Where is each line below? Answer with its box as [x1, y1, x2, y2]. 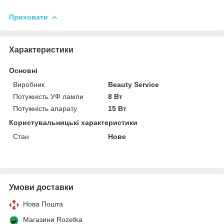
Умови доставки [9, 182, 73, 191]
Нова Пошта [23, 199, 63, 208]
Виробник [13, 80, 44, 88]
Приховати [9, 12, 48, 21]
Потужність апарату [13, 104, 77, 112]
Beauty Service [108, 80, 159, 88]
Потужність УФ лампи [13, 92, 83, 100]
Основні [9, 66, 37, 74]
